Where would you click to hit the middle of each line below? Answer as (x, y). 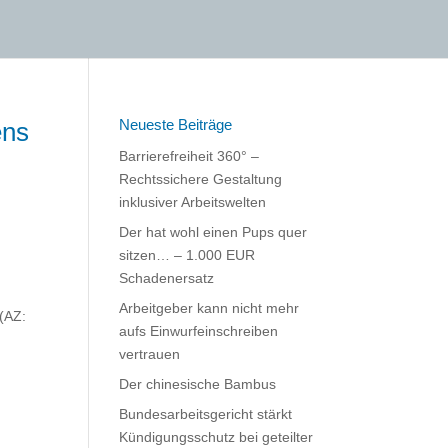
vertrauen (150, 354)
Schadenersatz (167, 278)
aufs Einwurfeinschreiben (199, 331)
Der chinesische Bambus (198, 384)
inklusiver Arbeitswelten (193, 202)
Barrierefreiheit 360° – (189, 156)
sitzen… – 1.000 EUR (187, 255)
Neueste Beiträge (176, 124)
